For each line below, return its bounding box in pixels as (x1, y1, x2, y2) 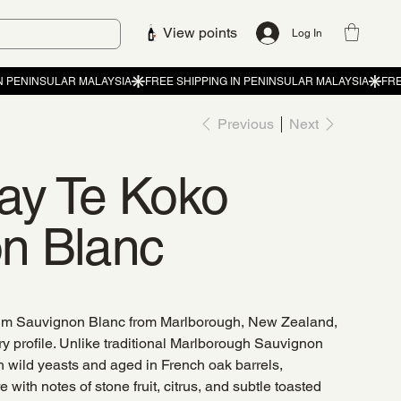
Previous (217, 115, 274, 132)
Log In (292, 27, 323, 40)
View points (163, 23, 238, 41)
